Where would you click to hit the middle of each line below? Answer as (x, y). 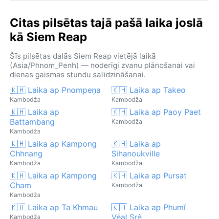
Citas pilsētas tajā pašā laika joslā (106, 22)
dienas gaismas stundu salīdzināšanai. (78, 74)
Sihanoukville (136, 153)
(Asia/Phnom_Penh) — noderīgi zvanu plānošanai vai (102, 65)
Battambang (32, 121)
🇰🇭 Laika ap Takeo (149, 90)
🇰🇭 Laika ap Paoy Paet (156, 112)
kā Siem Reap (48, 37)
